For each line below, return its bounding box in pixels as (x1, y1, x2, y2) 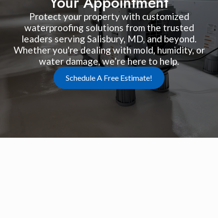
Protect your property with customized (29, 10, 189, 22)
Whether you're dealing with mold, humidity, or (13, 44, 205, 55)
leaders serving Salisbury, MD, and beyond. (21, 33, 197, 44)
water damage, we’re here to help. (39, 55, 179, 67)
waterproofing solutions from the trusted (24, 21, 194, 33)
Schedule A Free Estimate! (66, 73, 152, 82)
